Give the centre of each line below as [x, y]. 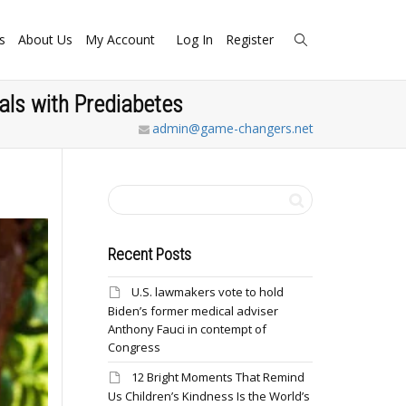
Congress [134, 347]
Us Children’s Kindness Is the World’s [208, 396]
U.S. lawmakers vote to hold [207, 292]
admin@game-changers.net [233, 128]
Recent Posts [149, 254]
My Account [122, 39]
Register [251, 39]
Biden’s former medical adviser [193, 311]
